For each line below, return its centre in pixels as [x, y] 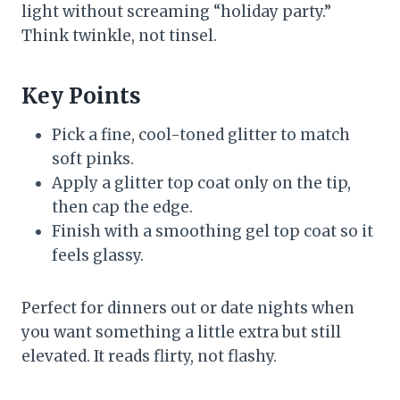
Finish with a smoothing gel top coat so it [212, 232]
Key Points [81, 96]
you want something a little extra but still [181, 333]
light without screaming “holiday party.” [176, 12]
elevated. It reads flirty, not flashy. [149, 357]
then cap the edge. [122, 208]
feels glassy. [98, 256]
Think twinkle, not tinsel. [119, 36]
